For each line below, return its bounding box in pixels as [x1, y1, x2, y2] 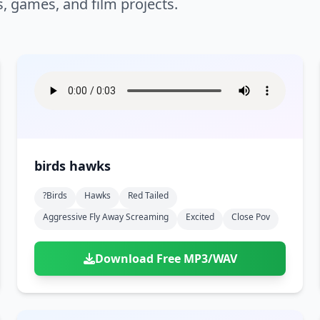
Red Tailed [128, 189, 169, 201]
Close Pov [231, 211, 270, 223]
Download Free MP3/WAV [94, 251, 237, 266]
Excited [186, 211, 214, 223]
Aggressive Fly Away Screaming [43, 211, 169, 223]
